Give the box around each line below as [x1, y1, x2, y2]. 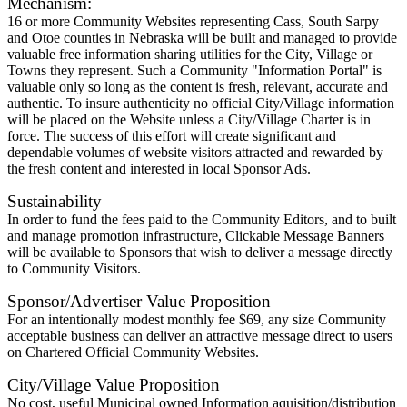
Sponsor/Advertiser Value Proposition [7, 292, 271, 311]
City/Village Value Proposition [7, 375, 220, 394]
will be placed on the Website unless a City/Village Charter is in [7, 112, 371, 127]
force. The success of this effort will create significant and [7, 128, 336, 144]
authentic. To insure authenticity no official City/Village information [7, 95, 394, 111]
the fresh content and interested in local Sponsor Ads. [7, 161, 311, 176]
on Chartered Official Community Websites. [7, 344, 259, 360]
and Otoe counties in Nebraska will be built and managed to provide [7, 30, 397, 45]
